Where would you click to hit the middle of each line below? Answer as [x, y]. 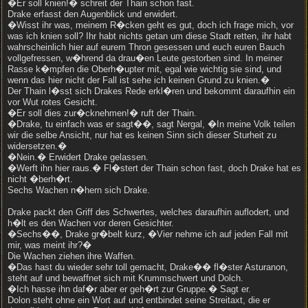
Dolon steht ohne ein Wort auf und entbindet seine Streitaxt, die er [139, 300]
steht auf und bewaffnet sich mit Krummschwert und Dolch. [125, 278]
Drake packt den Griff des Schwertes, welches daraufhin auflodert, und [148, 212]
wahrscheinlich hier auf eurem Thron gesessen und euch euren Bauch [146, 47]
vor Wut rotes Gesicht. [53, 102]
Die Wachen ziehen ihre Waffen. [71, 256]
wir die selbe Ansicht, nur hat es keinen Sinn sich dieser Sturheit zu [142, 135]
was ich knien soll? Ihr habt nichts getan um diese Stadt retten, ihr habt [150, 36]
